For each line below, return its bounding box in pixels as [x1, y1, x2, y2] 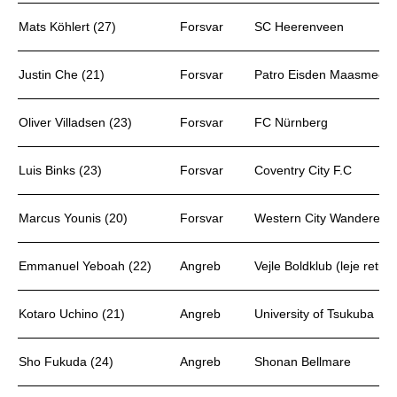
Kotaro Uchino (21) [19, 307, 125, 321]
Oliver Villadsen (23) [19, 115, 132, 129]
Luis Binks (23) [19, 163, 102, 177]
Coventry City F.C [254, 163, 352, 177]
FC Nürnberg [254, 115, 328, 129]
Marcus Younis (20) [19, 211, 128, 225]
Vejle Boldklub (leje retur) [254, 259, 394, 273]
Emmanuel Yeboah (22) [19, 259, 152, 273]
